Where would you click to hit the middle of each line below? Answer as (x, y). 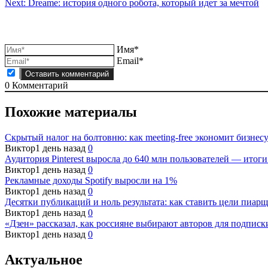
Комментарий (39, 86)
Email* (130, 61)
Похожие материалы (71, 112)
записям (31, 27)
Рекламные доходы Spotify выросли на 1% (91, 180)
